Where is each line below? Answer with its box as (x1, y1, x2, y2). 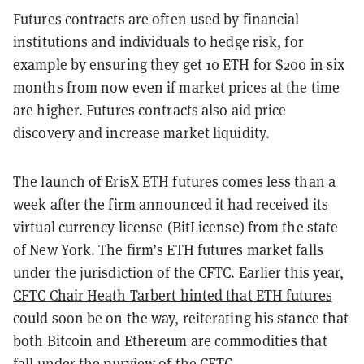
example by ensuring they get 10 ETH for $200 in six (13, 54, 345, 74)
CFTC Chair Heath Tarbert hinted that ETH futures (13, 284, 332, 305)
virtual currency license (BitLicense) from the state (13, 216, 339, 236)
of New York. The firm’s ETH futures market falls (13, 239, 323, 259)
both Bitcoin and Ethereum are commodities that (13, 330, 327, 350)
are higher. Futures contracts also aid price (13, 99, 287, 119)
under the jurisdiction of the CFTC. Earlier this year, (13, 262, 344, 282)
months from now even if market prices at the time (13, 76, 340, 97)
